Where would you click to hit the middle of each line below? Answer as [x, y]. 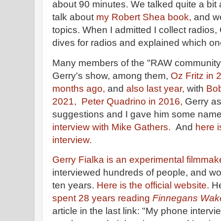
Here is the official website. [152, 185]
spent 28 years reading [101, 198]
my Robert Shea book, [145, 17]
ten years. [73, 185]
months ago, [79, 88]
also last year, [155, 88]
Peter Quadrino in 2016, [132, 101]
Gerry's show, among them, [111, 75]
